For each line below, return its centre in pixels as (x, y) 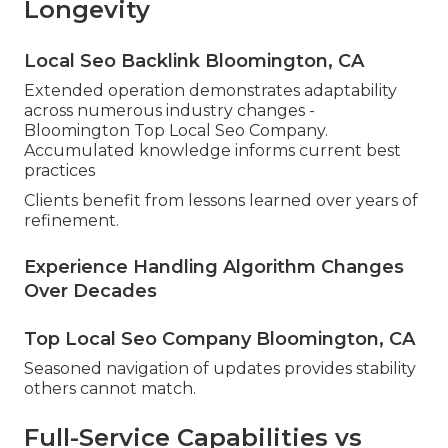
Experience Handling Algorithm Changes (214, 267)
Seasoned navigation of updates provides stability (220, 369)
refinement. (71, 221)
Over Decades (90, 291)
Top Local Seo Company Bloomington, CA (219, 339)
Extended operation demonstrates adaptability (210, 91)
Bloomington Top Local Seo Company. (176, 131)
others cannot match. (110, 389)
